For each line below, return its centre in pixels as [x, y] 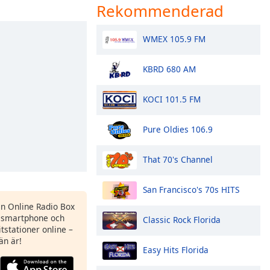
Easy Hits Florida [176, 250]
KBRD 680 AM [169, 69]
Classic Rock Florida [182, 219]
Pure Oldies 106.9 [178, 129]
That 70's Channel [178, 159]
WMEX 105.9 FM [174, 39]
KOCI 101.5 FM [172, 99]
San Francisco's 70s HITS [191, 189]
